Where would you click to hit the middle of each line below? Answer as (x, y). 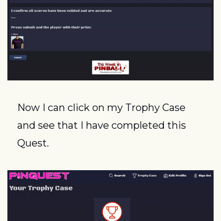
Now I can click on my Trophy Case (101, 107)
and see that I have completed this (102, 125)
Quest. (33, 143)
